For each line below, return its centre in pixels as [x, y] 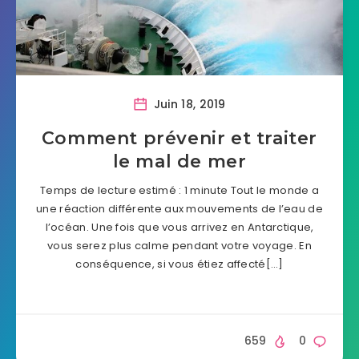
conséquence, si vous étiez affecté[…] [179, 264]
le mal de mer [179, 161]
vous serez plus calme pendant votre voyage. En [179, 246]
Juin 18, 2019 [188, 104]
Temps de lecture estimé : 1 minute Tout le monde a [179, 190]
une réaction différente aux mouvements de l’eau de [179, 209]
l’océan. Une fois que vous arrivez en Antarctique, [179, 227]
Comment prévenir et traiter [179, 138]
